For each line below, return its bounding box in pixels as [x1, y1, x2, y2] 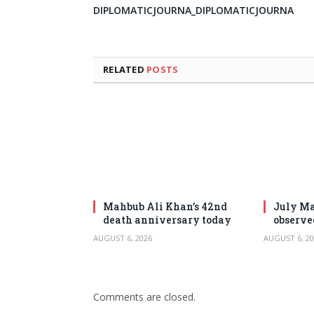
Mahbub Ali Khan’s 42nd [103, 199, 227, 213]
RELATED [103, 62, 147, 76]
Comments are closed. [93, 289, 196, 303]
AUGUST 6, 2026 [93, 232, 152, 243]
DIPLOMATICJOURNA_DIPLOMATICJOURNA [93, 3, 294, 17]
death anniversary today [103, 212, 231, 226]
